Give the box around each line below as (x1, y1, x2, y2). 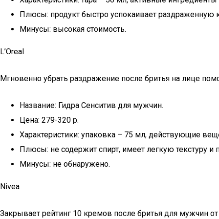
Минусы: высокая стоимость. (20, 24, 126, 34)
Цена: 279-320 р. (20, 115, 79, 125)
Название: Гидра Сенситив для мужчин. (20, 101, 163, 110)
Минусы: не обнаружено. (20, 159, 110, 169)
